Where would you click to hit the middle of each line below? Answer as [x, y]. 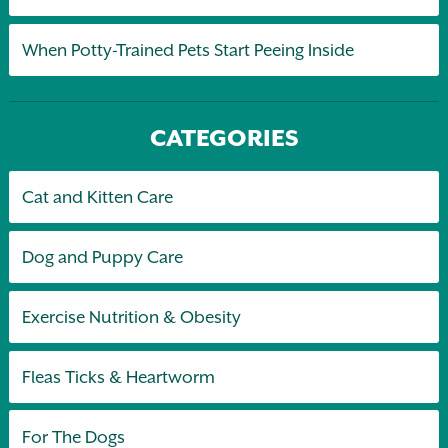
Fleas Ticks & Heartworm [119, 376]
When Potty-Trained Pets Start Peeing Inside [189, 49]
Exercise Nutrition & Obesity [132, 316]
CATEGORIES [224, 138]
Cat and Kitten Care [98, 196]
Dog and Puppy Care [103, 256]
